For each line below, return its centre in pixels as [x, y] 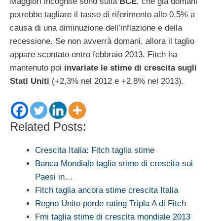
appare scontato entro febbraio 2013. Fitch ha [93, 55]
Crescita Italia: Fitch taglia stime [95, 150]
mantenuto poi [37, 68]
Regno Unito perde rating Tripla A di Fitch [110, 203]
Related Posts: [48, 126]
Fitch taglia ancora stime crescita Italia [107, 190]
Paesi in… [54, 177]
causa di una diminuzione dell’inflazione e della [96, 28]
